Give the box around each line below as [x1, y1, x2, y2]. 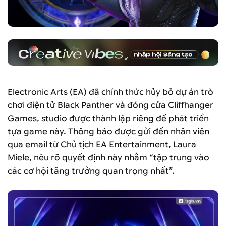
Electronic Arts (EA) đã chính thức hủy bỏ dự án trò [8, 87, 213, 97]
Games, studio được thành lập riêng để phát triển [8, 113, 209, 123]
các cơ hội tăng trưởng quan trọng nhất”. [8, 165, 175, 176]
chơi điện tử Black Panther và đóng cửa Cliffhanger [8, 100, 213, 110]
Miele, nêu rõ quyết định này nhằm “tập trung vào [8, 152, 209, 162]
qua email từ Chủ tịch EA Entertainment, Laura [8, 139, 196, 149]
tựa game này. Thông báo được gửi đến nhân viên [8, 126, 209, 136]
